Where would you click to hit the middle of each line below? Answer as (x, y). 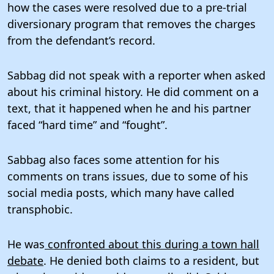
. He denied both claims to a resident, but (151, 260)
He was (26, 244)
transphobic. (40, 209)
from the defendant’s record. (81, 40)
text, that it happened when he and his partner (129, 108)
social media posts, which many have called (121, 192)
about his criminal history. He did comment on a (133, 91)
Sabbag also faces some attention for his (113, 159)
